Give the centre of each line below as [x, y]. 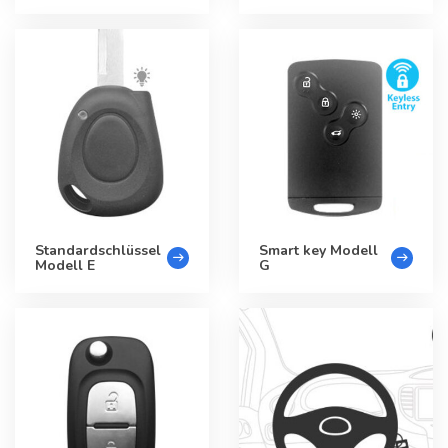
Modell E [65, 265]
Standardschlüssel [98, 250]
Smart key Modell [318, 250]
